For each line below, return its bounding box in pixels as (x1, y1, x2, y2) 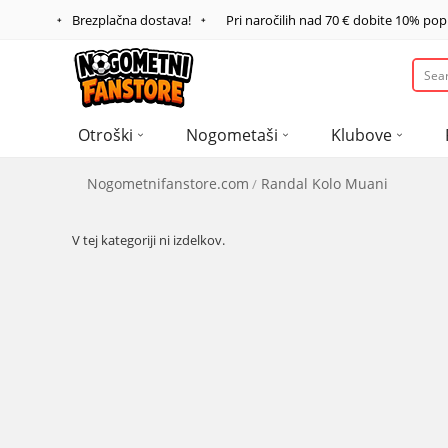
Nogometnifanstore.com (87, 174, 249, 193)
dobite (350, 11, 395, 29)
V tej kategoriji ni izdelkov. (72, 231, 225, 249)
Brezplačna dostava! (72, 11, 191, 29)
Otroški (78, 124, 133, 146)
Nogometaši (186, 124, 278, 146)
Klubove (331, 124, 392, 146)
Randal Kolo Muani (261, 174, 388, 193)
